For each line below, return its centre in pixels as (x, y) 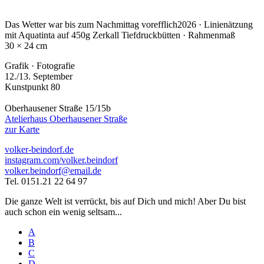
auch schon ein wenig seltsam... (63, 212)
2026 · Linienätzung (215, 24)
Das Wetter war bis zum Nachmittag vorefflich (91, 24)
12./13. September (39, 76)
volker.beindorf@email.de (53, 170)
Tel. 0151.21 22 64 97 (46, 181)
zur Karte (22, 129)
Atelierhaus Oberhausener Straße (66, 118)
